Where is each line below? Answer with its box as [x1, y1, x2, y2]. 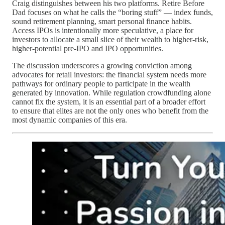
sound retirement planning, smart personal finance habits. [12, 17, 192, 26]
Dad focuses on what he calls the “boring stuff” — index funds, [12, 8, 213, 17]
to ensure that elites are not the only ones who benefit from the [12, 106, 208, 115]
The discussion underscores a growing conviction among [12, 61, 192, 70]
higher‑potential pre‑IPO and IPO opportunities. [12, 44, 163, 53]
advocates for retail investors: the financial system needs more [12, 70, 206, 79]
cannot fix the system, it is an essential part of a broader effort [12, 97, 205, 106]
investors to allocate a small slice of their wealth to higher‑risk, [12, 35, 208, 44]
